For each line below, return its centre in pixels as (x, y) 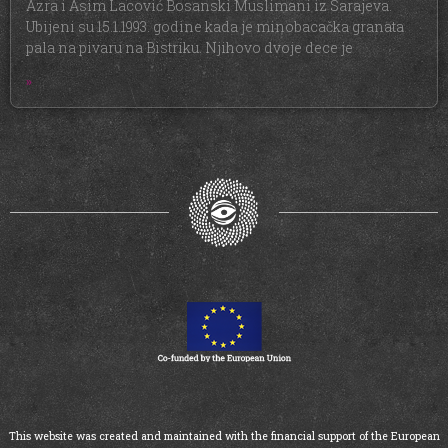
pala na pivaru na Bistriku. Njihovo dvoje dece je (189, 47)
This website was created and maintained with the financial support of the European (224, 436)
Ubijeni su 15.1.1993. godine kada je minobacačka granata (215, 26)
